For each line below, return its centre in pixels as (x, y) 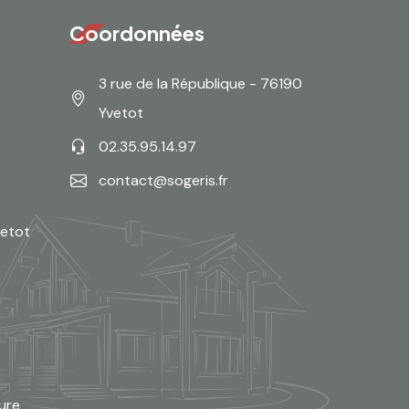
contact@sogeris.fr (163, 180)
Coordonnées (137, 33)
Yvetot (121, 113)
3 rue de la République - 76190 (200, 84)
